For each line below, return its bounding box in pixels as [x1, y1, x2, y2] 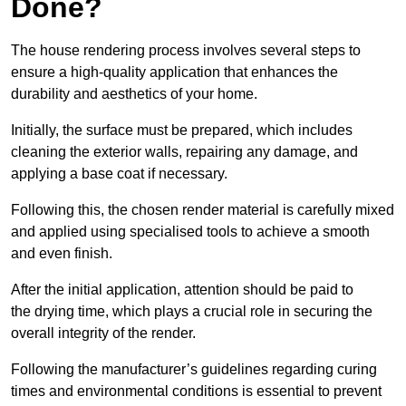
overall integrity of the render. [11, 324, 196, 341]
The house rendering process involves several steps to [11, 42, 361, 58]
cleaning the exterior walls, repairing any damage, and [11, 143, 358, 159]
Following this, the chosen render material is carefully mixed [11, 201, 394, 217]
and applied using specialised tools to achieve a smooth [11, 223, 370, 239]
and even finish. [11, 245, 112, 261]
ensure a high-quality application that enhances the [11, 63, 338, 80]
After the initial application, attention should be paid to [11, 281, 353, 297]
